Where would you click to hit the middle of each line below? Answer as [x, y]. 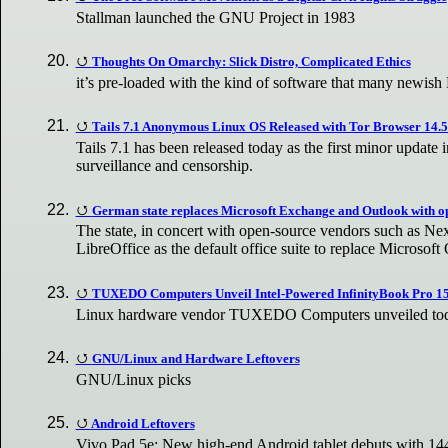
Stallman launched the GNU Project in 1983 [216, 18]
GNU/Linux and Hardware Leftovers [195, 358]
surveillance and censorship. [165, 166]
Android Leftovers [142, 423]
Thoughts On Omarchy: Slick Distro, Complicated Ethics [251, 62]
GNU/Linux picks [134, 379]
